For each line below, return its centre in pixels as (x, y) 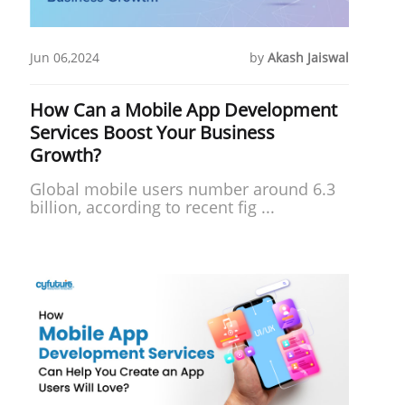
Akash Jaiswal (308, 57)
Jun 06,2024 (64, 57)
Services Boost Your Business (152, 132)
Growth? (65, 155)
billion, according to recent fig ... (152, 207)
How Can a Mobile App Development (183, 109)
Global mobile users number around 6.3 (182, 188)
